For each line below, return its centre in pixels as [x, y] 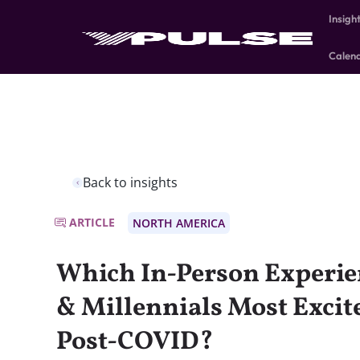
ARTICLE [92, 223]
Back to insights [130, 183]
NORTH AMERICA [179, 223]
